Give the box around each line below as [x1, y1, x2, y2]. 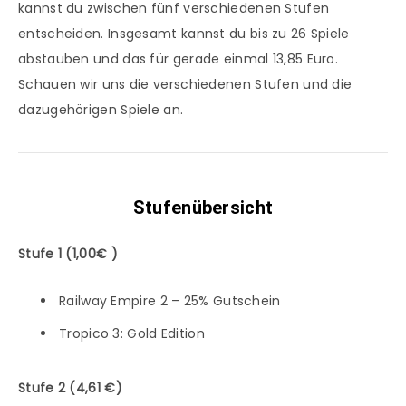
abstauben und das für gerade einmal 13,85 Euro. [18, 50, 339, 69]
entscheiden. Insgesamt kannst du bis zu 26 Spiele [18, 24, 350, 43]
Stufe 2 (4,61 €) [18, 379, 122, 398]
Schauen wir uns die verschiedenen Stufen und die [18, 75, 353, 94]
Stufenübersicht [132, 196, 274, 218]
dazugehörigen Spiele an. [18, 101, 184, 120]
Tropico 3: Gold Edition [59, 324, 205, 343]
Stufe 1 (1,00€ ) [18, 245, 118, 264]
